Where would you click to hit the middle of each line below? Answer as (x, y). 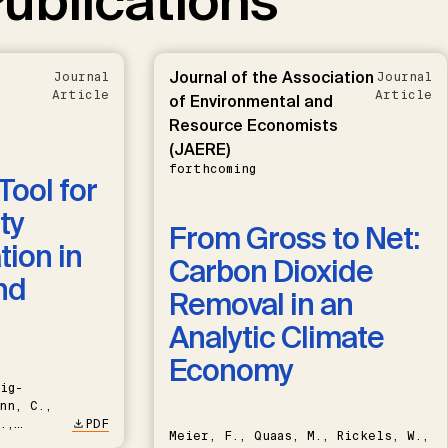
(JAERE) (199, 149)
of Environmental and (250, 101)
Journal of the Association (271, 77)
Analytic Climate (276, 337)
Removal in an (260, 304)
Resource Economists (253, 125)
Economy (230, 370)
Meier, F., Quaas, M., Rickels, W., (298, 435)
